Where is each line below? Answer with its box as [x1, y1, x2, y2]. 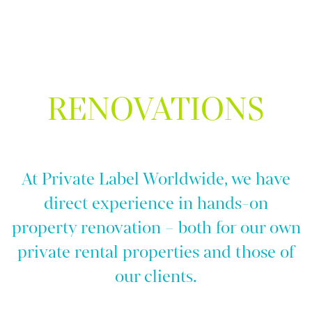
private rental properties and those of [17, 241, 295, 265]
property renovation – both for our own [11, 217, 301, 240]
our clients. [115, 265, 197, 289]
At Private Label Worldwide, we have [22, 168, 290, 192]
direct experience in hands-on [44, 192, 268, 216]
